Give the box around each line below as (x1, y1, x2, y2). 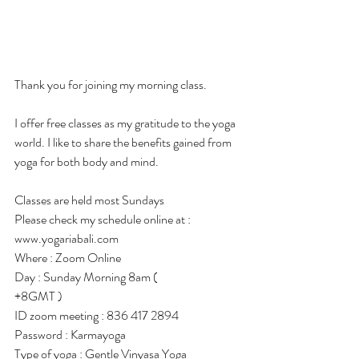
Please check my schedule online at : (14, 210, 191, 228)
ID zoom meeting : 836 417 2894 (14, 306, 179, 325)
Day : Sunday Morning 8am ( (14, 268, 160, 286)
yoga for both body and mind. (14, 152, 159, 171)
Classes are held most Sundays (14, 191, 164, 209)
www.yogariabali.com (14, 229, 119, 248)
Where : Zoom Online (14, 248, 121, 267)
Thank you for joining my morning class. (14, 75, 207, 94)
